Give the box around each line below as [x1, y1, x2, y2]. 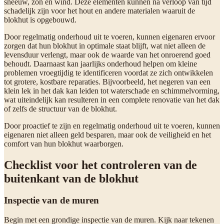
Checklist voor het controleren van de [4, 158, 197, 171]
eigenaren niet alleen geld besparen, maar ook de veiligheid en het [4, 130, 211, 139]
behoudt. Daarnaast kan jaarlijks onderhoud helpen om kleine [4, 59, 197, 68]
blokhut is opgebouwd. [4, 15, 76, 24]
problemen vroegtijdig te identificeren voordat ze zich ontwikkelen [4, 68, 213, 77]
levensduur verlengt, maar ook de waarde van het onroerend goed [4, 50, 210, 59]
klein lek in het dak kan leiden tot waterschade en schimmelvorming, [4, 86, 219, 95]
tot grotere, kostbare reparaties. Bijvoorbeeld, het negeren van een [4, 77, 210, 86]
